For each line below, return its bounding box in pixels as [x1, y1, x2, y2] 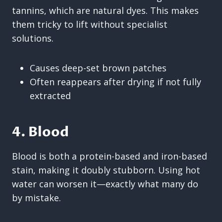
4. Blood [12, 123, 69, 141]
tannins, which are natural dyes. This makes [12, 4, 199, 16]
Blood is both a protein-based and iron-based [12, 150, 207, 162]
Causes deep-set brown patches [30, 61, 166, 74]
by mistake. [12, 191, 61, 204]
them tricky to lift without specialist [12, 18, 167, 30]
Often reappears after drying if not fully [30, 75, 201, 88]
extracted [30, 89, 71, 102]
